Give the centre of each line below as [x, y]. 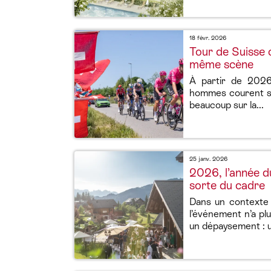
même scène [221, 64]
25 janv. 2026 [208, 159]
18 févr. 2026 [208, 38]
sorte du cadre [227, 185]
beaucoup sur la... [227, 105]
